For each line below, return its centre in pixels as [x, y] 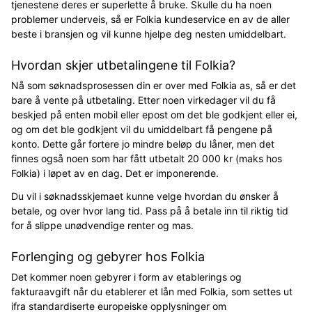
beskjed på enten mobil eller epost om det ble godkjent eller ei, [154, 114]
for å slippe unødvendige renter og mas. [104, 225]
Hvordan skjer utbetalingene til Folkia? [123, 65]
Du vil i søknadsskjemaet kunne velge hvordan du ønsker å [145, 196]
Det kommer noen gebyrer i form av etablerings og [126, 276]
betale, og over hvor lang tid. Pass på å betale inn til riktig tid [150, 210]
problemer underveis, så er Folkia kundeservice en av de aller [150, 19]
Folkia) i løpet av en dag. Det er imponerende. [116, 173]
